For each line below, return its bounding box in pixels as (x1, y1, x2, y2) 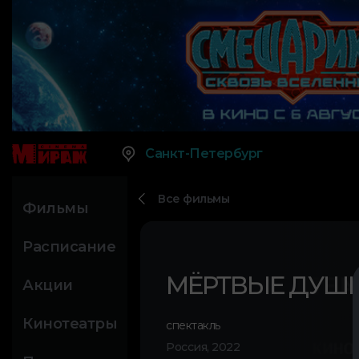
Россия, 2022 (166, 340, 240, 355)
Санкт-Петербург (145, 146, 263, 162)
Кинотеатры (22, 315, 117, 333)
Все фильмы (158, 192, 229, 207)
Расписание (22, 238, 115, 256)
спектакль (166, 318, 220, 333)
